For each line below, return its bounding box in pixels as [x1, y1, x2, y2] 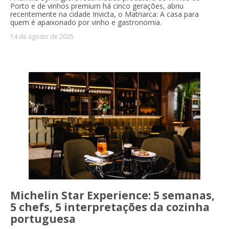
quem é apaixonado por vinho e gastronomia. [10, 17, 162, 28]
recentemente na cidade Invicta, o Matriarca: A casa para [10, 9, 199, 19]
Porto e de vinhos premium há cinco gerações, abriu [10, 1, 184, 11]
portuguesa [10, 212, 76, 226]
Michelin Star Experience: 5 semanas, [10, 188, 215, 203]
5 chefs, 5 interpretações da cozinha [10, 200, 210, 215]
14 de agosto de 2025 [10, 32, 74, 41]
